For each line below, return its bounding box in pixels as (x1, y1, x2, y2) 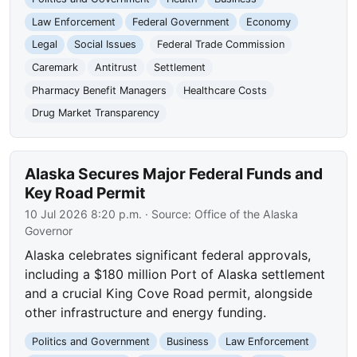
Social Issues (73, 38, 136, 51)
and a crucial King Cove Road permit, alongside (25, 284, 313, 301)
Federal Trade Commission (156, 38, 284, 51)
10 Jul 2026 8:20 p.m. (25, 206, 143, 221)
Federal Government (131, 15, 229, 28)
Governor (25, 223, 73, 237)
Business (166, 335, 209, 348)
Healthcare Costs (182, 84, 267, 96)
